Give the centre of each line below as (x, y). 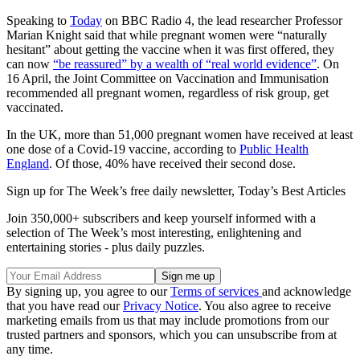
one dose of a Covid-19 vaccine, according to (123, 149)
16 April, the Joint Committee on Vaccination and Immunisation (168, 78)
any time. (30, 349)
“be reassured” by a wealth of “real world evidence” (185, 63)
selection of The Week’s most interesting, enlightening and (154, 232)
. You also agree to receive (265, 305)
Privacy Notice (161, 305)
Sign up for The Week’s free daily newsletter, (122, 190)
